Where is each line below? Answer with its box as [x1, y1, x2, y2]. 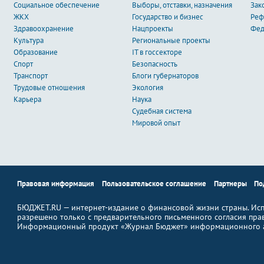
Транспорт [13, 71, 48, 81]
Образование [13, 47, 58, 57]
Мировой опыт [131, 118, 180, 128]
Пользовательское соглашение [101, 179, 206, 189]
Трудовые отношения [13, 82, 85, 93]
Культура [13, 35, 44, 45]
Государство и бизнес [131, 12, 203, 22]
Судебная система [131, 106, 192, 116]
